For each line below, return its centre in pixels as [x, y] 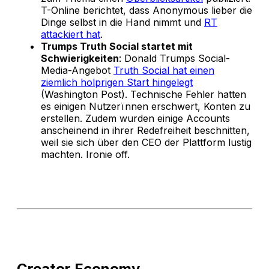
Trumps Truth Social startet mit [117, 46]
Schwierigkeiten [80, 58]
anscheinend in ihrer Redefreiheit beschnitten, [145, 130]
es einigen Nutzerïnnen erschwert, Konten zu [146, 106]
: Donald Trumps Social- [174, 58]
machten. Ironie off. [85, 154]
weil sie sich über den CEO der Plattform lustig [146, 142]
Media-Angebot [77, 70]
